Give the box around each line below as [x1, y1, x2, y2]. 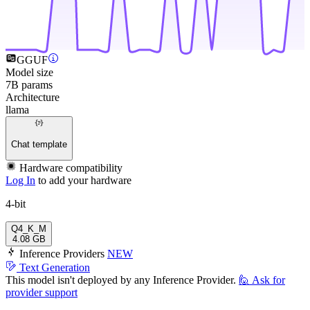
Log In [6, 174, 35, 186]
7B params [6, 79, 53, 91]
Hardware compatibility [19, 161, 122, 174]
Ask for [252, 273, 285, 286]
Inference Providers [19, 247, 104, 259]
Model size [6, 66, 53, 78]
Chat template [11, 138, 67, 149]
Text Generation [19, 261, 90, 273]
